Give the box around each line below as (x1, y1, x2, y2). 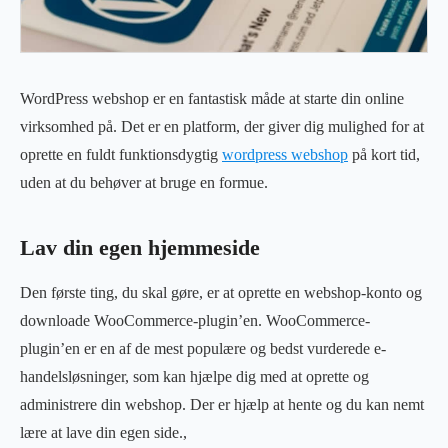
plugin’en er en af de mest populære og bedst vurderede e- (20, 339, 386, 357)
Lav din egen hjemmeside (20, 235, 260, 260)
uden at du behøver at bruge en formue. (20, 173, 268, 191)
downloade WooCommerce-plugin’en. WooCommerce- (20, 311, 370, 329)
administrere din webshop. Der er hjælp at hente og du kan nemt (20, 395, 424, 413)
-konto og (361, 283, 422, 301)
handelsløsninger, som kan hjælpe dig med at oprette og (20, 367, 369, 385)
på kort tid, (348, 145, 420, 163)
